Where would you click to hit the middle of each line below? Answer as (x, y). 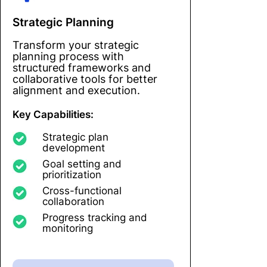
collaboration (73, 201)
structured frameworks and (82, 67)
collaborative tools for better (85, 79)
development (74, 148)
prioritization (72, 174)
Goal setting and (82, 164)
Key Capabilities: (53, 114)
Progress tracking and (95, 217)
